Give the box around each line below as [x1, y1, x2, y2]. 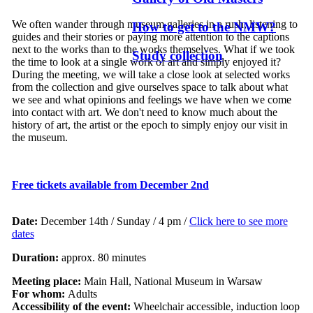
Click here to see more [189, 215, 288, 228]
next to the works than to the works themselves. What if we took [11, 43, 295, 56]
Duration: [11, 252, 61, 264]
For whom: [11, 288, 65, 300]
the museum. [11, 131, 68, 144]
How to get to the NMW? [132, 19, 276, 34]
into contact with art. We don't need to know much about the [11, 106, 277, 119]
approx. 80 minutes [61, 252, 146, 264]
